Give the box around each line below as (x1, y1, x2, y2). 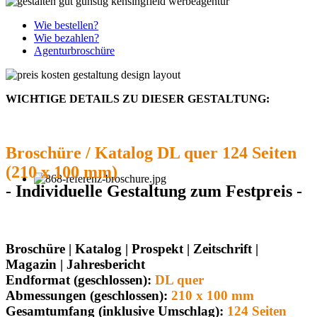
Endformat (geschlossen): (6, 272, 155, 287)
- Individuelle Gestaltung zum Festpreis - (6, 181, 302, 200)
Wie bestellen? (34, 19, 98, 32)
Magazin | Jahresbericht (6, 256, 145, 272)
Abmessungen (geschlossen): (6, 287, 171, 303)
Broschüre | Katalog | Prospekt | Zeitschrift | (6, 241, 258, 256)
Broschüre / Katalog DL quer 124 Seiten (6, 143, 296, 162)
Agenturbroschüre (34, 45, 115, 57)
